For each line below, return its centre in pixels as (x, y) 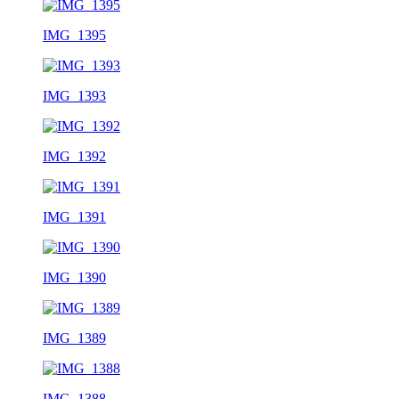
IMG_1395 (74, 35)
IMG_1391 (74, 216)
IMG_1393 (74, 95)
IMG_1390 (74, 277)
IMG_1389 (74, 338)
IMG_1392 (74, 156)
